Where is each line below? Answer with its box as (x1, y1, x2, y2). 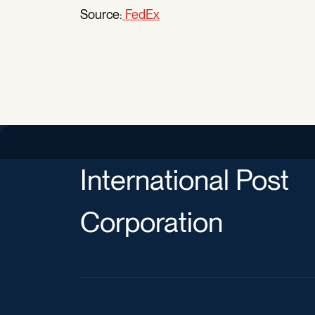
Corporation (80, 205, 223, 239)
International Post (80, 163, 289, 197)
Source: (80, 7, 122, 22)
